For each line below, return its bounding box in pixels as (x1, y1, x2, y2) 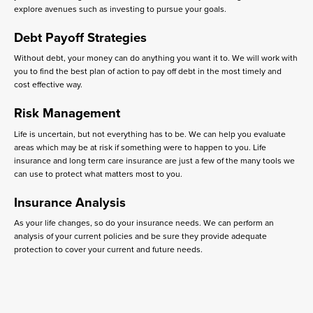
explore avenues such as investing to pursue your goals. (14, 4, 226, 15)
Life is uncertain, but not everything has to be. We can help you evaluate (14, 129, 286, 139)
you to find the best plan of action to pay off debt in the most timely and (14, 66, 282, 77)
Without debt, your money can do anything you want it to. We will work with (14, 53, 298, 64)
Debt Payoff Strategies (14, 30, 147, 46)
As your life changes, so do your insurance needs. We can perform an (14, 217, 274, 228)
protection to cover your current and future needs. (14, 244, 203, 254)
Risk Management (14, 105, 120, 122)
